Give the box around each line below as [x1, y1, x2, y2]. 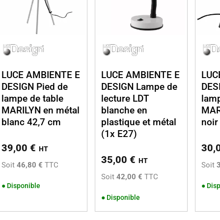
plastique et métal [101, 116, 177, 128]
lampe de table [1, 92, 63, 104]
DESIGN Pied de [1, 81, 68, 92]
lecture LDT [101, 92, 150, 104]
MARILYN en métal [1, 104, 80, 116]
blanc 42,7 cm [1, 116, 61, 128]
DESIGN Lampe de [101, 81, 178, 92]
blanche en [101, 104, 148, 116]
